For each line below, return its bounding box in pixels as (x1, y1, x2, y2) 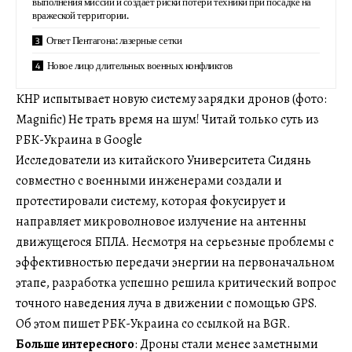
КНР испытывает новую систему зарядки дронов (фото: (16, 90, 327, 108)
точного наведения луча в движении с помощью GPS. (16, 294, 317, 312)
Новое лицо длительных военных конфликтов (46, 58, 233, 71)
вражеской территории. (32, 8, 129, 21)
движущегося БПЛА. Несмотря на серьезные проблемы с (16, 233, 334, 251)
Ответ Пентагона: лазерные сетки (46, 33, 182, 46)
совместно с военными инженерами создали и (16, 171, 282, 189)
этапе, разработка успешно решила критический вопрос (16, 273, 336, 291)
